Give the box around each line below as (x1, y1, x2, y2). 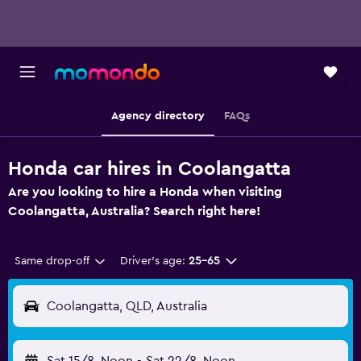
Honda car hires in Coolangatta (8, 160, 291, 179)
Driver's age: (119, 255, 185, 267)
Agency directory (111, 110, 205, 122)
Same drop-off (15, 255, 89, 267)
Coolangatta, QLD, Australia (47, 300, 207, 313)
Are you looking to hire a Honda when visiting (8, 185, 282, 198)
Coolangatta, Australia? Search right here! (8, 205, 261, 218)
